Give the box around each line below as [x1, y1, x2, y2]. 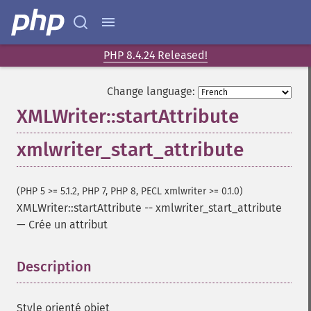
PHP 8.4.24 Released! [103, 49, 208, 62]
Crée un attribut [28, 218, 108, 231]
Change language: [107, 85, 195, 98]
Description [17, 258, 92, 275]
